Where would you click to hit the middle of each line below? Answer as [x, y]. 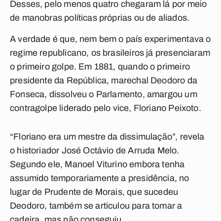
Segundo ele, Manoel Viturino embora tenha [97, 164]
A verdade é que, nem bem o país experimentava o [110, 39]
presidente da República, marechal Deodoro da [104, 80]
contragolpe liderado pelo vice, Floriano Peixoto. [106, 108]
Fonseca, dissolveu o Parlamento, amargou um [104, 94]
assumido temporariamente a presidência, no [100, 178]
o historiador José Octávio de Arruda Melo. [95, 150]
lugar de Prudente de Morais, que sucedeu [94, 192]
